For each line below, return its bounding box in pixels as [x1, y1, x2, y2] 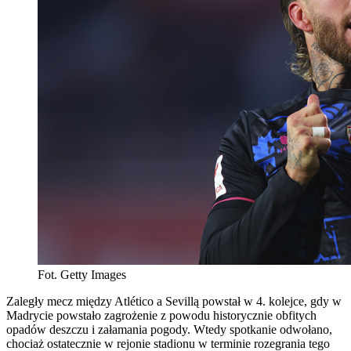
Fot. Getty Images [38, 267, 126, 281]
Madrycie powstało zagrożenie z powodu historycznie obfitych [6, 308, 317, 322]
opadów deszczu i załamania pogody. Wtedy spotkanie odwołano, [6, 322, 332, 336]
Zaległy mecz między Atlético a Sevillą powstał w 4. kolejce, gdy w [6, 294, 342, 308]
